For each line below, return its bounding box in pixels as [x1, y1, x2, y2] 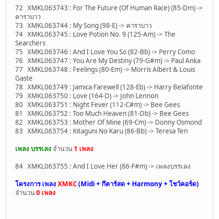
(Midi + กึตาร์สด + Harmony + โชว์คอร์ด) [77, 179, 199, 189]
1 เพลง [74, 144, 93, 153]
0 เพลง [36, 188, 56, 197]
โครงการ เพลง [15, 179, 58, 189]
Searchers [15, 39, 45, 48]
